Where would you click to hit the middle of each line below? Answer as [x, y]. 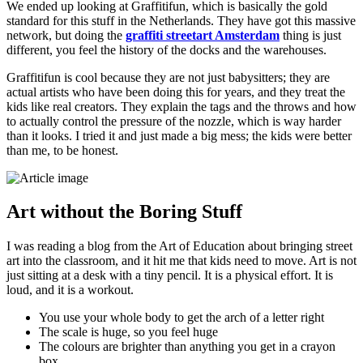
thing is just [310, 35]
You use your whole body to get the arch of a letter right [181, 318]
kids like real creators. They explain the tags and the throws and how [181, 106]
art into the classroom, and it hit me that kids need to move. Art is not [181, 261]
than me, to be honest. [62, 150]
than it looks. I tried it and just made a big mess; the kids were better [179, 135]
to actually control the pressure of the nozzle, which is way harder [174, 121]
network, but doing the [66, 35]
